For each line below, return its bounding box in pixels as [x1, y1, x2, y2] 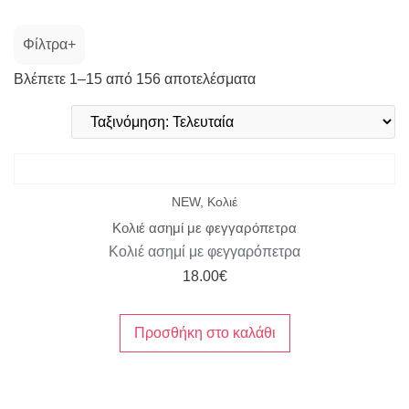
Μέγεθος [40, 160, 89, 175]
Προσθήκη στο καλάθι [133, 324, 276, 341]
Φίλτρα [23, 36, 68, 52]
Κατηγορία [181, 109, 240, 124]
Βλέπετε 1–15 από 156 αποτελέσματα [14, 70, 256, 87]
